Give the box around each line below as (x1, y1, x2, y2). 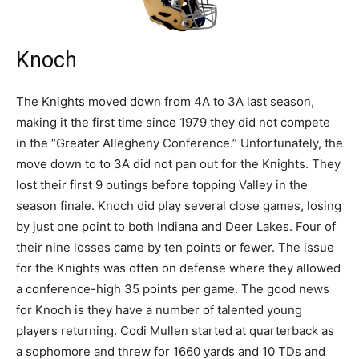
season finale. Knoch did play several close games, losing (16, 198, 341, 214)
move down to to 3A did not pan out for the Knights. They (16, 156, 341, 172)
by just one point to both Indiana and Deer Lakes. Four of (16, 219, 336, 235)
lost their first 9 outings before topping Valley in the (16, 177, 308, 193)
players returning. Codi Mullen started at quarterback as (16, 323, 334, 339)
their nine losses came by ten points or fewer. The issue (16, 240, 334, 256)
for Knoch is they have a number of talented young (16, 302, 302, 318)
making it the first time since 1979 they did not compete (16, 115, 330, 131)
